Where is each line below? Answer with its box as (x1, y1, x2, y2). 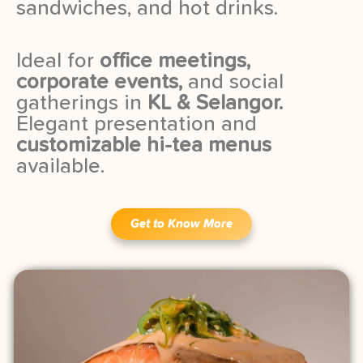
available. (16, 156, 105, 177)
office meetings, (100, 50, 250, 72)
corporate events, (16, 71, 182, 93)
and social (182, 71, 284, 93)
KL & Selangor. (147, 92, 283, 114)
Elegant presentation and (16, 113, 257, 135)
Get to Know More (130, 218, 233, 231)
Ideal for (16, 50, 100, 72)
